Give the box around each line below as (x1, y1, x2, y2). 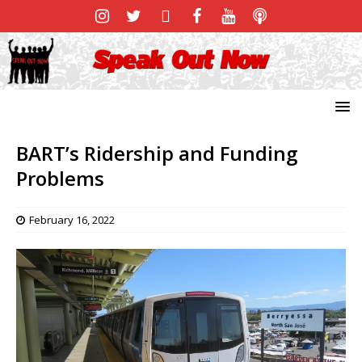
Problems (16, 164, 104, 192)
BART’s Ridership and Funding (16, 139, 297, 166)
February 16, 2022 (29, 212, 115, 227)
